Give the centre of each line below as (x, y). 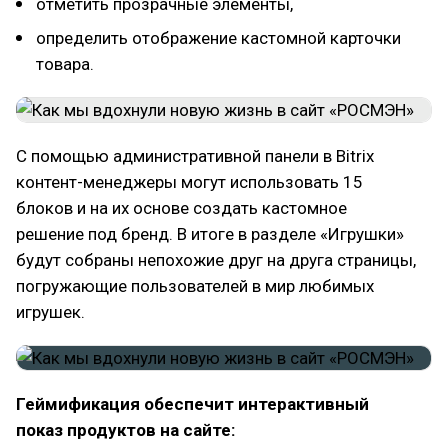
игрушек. (50, 311)
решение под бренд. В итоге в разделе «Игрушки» (210, 233)
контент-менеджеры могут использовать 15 (189, 181)
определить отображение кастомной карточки (218, 37)
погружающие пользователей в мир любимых (195, 285)
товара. (65, 63)
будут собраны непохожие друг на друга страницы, (216, 259)
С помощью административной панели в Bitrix (195, 155)
